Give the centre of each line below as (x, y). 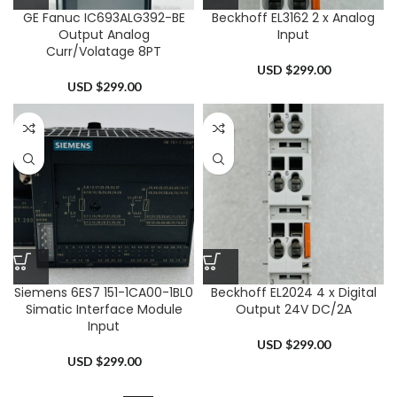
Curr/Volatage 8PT (104, 52)
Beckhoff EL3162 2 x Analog (293, 18)
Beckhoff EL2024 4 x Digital (293, 293)
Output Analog (104, 35)
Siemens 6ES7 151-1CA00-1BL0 (104, 293)
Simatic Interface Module (104, 310)
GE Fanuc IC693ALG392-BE (104, 18)
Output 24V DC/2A (293, 310)
